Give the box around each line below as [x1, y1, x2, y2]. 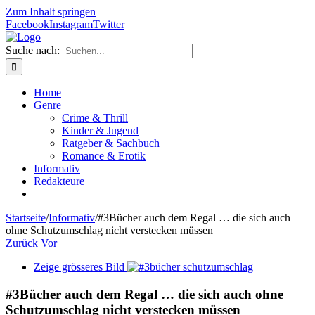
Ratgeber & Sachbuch [62, 137, 160, 149]
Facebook [6, 18, 49, 30]
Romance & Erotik [62, 150, 146, 162]
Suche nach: [6, 44, 60, 56]
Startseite [6, 212, 46, 224]
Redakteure [34, 175, 84, 187]
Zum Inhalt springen [6, 6, 96, 18]
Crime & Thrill [62, 112, 128, 124]
